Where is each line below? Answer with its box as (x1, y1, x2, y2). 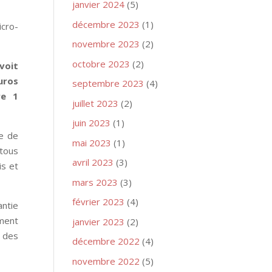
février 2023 (72, 195, 125, 208)
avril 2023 (72, 156, 114, 168)
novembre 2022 (72, 254, 140, 267)
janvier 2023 (72, 215, 125, 228)
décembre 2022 (72, 235, 140, 247)
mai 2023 (72, 136, 112, 149)
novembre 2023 (72, 38, 140, 50)
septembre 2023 (72, 77, 144, 89)
